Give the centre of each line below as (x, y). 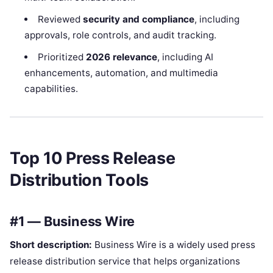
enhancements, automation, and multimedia (122, 73)
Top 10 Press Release (93, 158)
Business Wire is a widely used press (174, 245)
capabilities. (51, 89)
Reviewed (60, 19)
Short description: (51, 245)
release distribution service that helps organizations (125, 261)
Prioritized (62, 57)
